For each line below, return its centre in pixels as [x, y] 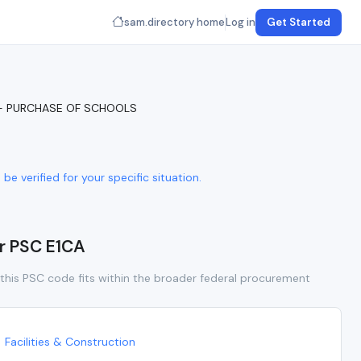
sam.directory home [174, 22]
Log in [241, 22]
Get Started [299, 22]
